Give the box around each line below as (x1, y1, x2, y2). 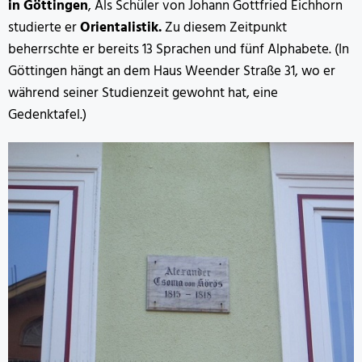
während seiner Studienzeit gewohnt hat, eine (8, 82, 278, 104)
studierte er (8, 16, 80, 39)
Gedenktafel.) (8, 103, 86, 126)
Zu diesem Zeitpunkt (162, 16, 287, 39)
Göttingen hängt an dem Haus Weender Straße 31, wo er (8, 60, 335, 82)
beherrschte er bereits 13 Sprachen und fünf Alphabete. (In (8, 38, 349, 61)
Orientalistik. (80, 16, 162, 39)
